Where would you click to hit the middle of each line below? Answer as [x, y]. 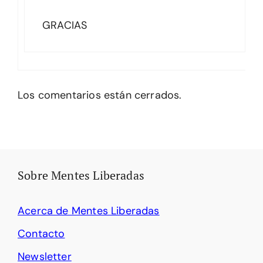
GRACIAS [65, 25]
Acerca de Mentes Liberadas [89, 210]
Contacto [41, 233]
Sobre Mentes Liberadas [81, 175]
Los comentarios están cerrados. [100, 95]
